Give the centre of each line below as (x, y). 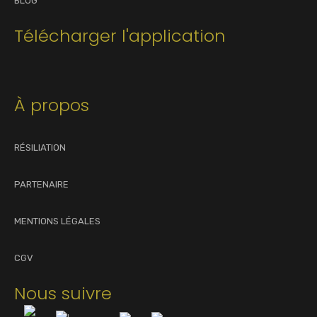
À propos (52, 105)
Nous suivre (63, 293)
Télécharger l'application (120, 35)
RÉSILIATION (40, 147)
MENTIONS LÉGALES (57, 221)
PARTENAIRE (41, 184)
